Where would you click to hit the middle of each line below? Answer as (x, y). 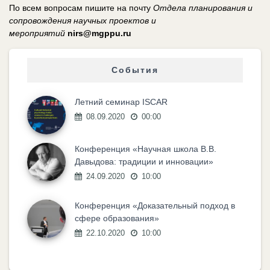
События (135, 70)
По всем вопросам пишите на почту (81, 8)
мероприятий (37, 33)
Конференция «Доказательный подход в (155, 205)
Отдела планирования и (203, 8)
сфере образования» (117, 218)
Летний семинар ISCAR (121, 102)
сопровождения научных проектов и (83, 20)
